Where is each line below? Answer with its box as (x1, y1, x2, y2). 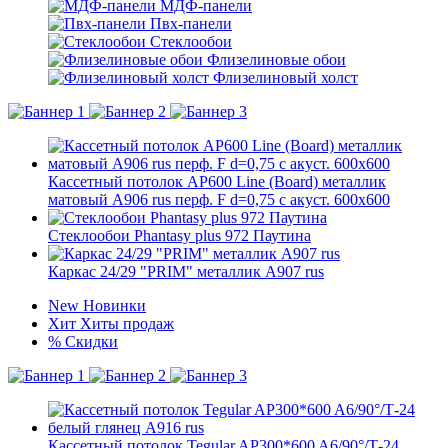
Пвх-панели (150, 15, 232, 32)
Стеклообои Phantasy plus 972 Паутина (48, 227, 311, 244)
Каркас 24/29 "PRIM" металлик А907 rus (48, 263, 324, 280)
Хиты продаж (80, 315, 174, 332)
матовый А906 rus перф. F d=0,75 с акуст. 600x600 (48, 191, 390, 208)
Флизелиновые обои (207, 51, 346, 68)
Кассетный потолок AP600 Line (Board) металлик (48, 173, 386, 190)
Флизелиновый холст (213, 69, 358, 86)
